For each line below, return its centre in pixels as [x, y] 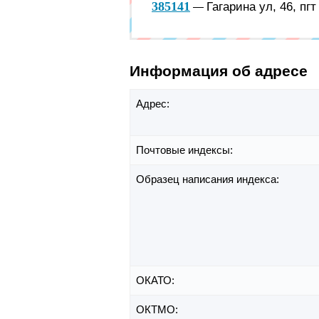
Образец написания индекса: [209, 179]
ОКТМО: [158, 310]
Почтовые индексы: [186, 150]
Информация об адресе [219, 70]
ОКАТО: [157, 281]
